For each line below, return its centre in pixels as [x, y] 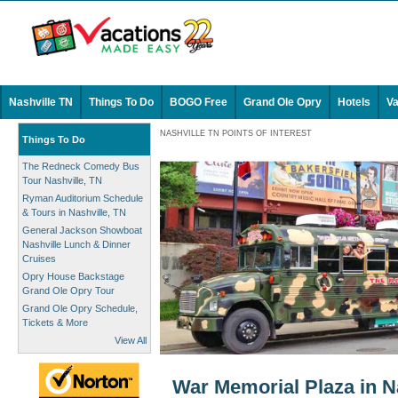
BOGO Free [199, 102]
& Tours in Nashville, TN [74, 212]
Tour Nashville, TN [62, 180]
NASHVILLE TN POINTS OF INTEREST [236, 133]
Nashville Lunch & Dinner [76, 244]
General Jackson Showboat [82, 230]
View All [131, 340]
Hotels [354, 102]
